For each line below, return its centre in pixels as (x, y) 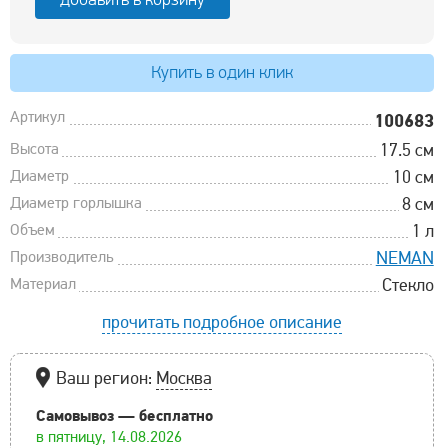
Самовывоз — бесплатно (124, 414)
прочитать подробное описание (221, 321)
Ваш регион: (106, 377)
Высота (34, 148)
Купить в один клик (221, 72)
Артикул (37, 116)
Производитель (61, 256)
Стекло (407, 284)
